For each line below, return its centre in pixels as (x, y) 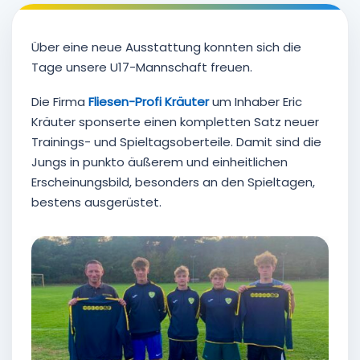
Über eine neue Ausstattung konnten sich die (166, 47)
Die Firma (60, 102)
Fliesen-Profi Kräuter (149, 102)
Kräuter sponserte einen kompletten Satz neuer (175, 122)
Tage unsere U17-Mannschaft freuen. (142, 67)
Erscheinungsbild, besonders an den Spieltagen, (173, 182)
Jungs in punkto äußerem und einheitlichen (160, 162)
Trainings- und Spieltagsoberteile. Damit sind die (176, 142)
